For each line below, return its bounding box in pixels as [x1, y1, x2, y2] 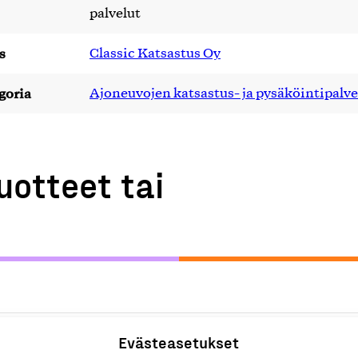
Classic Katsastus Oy [89, 47, 221, 60]
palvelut [89, 7, 141, 20]
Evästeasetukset [118, 332, 240, 352]
